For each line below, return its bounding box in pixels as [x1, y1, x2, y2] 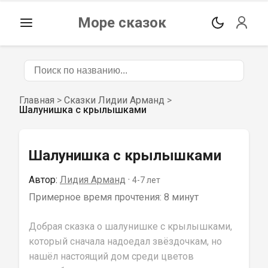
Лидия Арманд [60, 174, 126, 185]
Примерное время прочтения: [29, 191, 164, 203]
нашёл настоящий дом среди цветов [29, 251, 196, 262]
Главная [19, 95, 54, 106]
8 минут [164, 191, 199, 203]
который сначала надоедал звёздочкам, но [29, 236, 224, 247]
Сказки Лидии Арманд [64, 95, 165, 106]
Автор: [29, 174, 57, 185]
